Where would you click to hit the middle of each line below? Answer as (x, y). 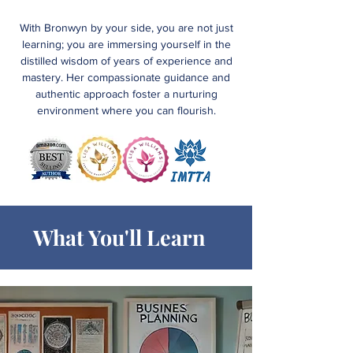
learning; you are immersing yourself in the (126, 45)
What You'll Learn (119, 238)
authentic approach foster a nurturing (126, 94)
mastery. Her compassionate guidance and (126, 78)
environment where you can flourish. (126, 111)
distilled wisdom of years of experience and (126, 61)
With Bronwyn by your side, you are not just (126, 28)
